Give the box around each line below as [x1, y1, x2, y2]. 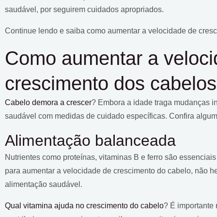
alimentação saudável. [5, 180, 82, 188]
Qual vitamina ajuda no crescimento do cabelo [5, 201, 164, 210]
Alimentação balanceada [5, 131, 176, 149]
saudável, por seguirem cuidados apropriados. [5, 5, 164, 14]
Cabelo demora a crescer [5, 98, 92, 107]
